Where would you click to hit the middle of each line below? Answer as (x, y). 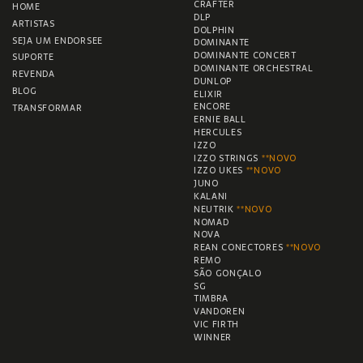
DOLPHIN (214, 30)
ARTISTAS (34, 23)
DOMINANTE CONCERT (245, 56)
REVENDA (34, 74)
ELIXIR (209, 94)
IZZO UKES (220, 171)
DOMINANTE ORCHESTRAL (254, 68)
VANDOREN (220, 312)
